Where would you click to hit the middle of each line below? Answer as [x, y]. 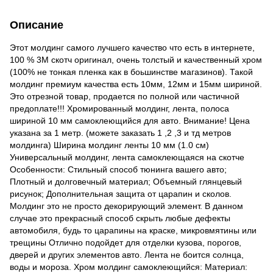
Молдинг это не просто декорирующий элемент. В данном [126, 206]
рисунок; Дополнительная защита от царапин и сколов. [121, 193]
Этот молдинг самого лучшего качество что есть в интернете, [132, 47]
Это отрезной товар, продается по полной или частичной [125, 96]
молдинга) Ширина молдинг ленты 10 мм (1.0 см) [109, 145]
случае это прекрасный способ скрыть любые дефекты [120, 218]
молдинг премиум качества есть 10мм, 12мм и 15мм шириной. [136, 84]
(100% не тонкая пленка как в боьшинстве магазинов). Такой [131, 72]
